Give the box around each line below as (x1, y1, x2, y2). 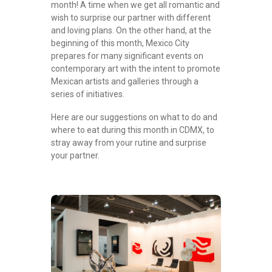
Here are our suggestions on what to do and (51, 112, 217, 122)
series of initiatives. (51, 89, 124, 100)
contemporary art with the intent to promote (51, 64, 220, 74)
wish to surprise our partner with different (51, 13, 211, 23)
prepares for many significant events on (51, 51, 203, 61)
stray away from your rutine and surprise (51, 137, 206, 148)
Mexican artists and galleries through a (51, 76, 199, 87)
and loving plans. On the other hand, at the (51, 25, 211, 36)
